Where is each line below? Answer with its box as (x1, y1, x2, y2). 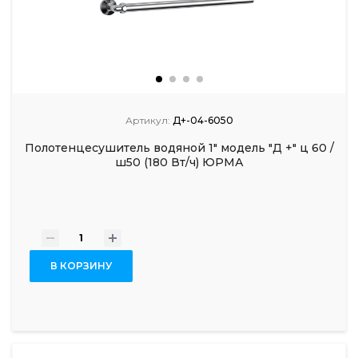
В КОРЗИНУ (50, 259, 112, 272)
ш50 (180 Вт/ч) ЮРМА (114, 154, 244, 169)
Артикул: (125, 113, 170, 126)
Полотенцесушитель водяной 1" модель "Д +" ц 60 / (24, 140, 334, 155)
